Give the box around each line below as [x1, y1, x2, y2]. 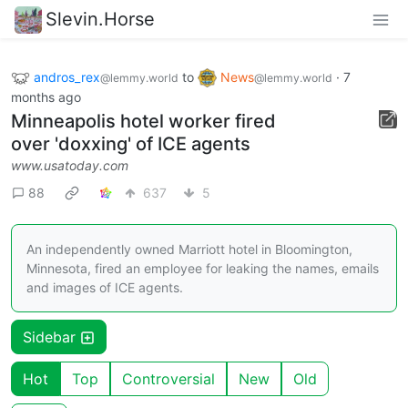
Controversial [122, 370, 215, 389]
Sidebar [23, 328, 80, 347]
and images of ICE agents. [26, 280, 183, 296]
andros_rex [34, 68, 100, 85]
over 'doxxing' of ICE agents [11, 133, 250, 156]
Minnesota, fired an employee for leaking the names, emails [26, 260, 379, 277]
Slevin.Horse [46, 7, 155, 30]
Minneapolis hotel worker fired [11, 110, 276, 133]
